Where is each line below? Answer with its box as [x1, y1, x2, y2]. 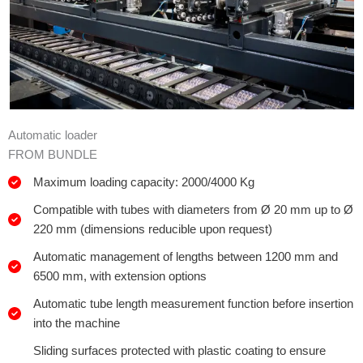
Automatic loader [8, 129, 97, 143]
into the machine [33, 317, 120, 331]
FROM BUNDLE [8, 148, 97, 162]
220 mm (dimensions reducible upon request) [33, 223, 272, 237]
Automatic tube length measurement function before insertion [33, 297, 353, 311]
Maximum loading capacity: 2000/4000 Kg [33, 176, 254, 190]
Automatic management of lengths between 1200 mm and [33, 250, 338, 264]
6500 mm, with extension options [33, 270, 207, 284]
